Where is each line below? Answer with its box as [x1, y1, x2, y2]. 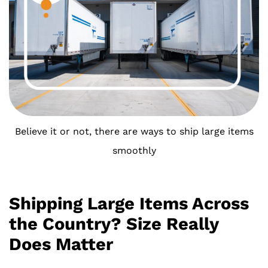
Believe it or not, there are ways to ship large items [14, 126, 254, 137]
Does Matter [9, 234, 113, 254]
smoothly [112, 145, 156, 156]
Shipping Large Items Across [9, 193, 249, 214]
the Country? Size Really [9, 214, 218, 234]
